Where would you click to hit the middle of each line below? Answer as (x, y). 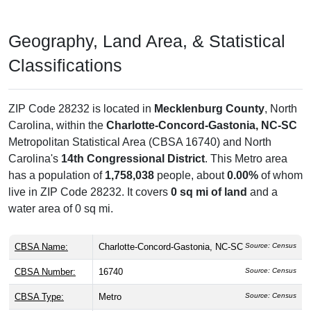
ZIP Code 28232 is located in (81, 109)
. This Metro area (246, 159)
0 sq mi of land (209, 192)
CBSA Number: (45, 272)
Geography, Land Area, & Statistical (147, 41)
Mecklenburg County (209, 109)
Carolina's (35, 159)
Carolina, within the (57, 126)
